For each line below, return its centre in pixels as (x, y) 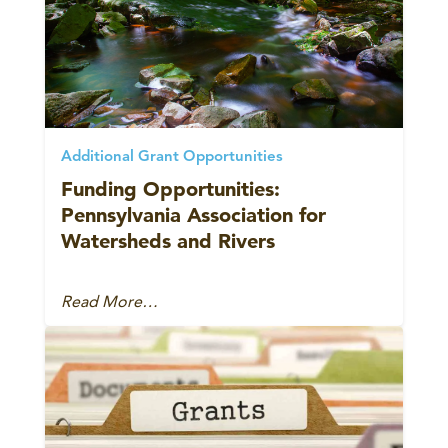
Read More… (109, 301)
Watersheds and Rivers (168, 240)
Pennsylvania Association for (193, 214)
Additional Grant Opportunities (172, 157)
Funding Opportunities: (170, 188)
